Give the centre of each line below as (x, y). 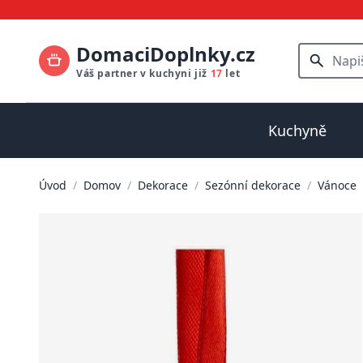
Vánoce (337, 185)
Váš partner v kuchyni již (143, 73)
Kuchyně (297, 130)
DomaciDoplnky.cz (166, 54)
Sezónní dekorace (253, 185)
